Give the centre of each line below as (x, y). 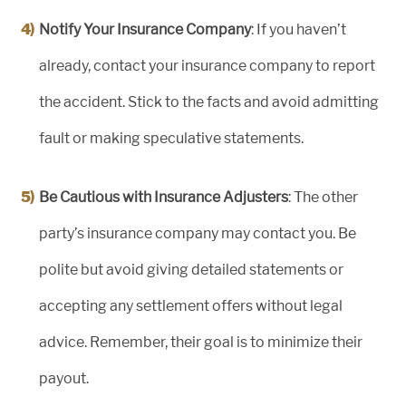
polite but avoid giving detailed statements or (191, 270)
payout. (64, 379)
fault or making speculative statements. (171, 139)
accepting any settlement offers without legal (191, 306)
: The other (323, 198)
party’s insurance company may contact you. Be (198, 234)
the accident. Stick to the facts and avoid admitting (209, 102)
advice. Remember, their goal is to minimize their (201, 343)
